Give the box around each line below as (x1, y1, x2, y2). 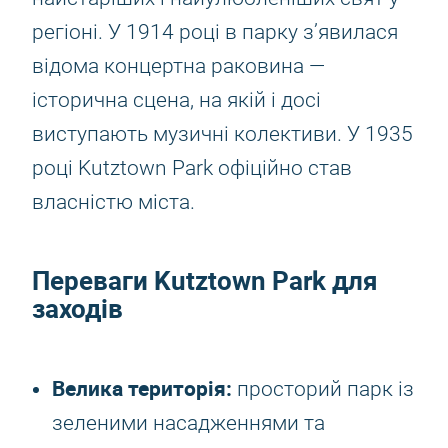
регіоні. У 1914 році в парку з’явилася (32, 20, 398, 44)
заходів (32, 291, 123, 326)
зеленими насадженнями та (52, 411, 325, 435)
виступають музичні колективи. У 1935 (32, 122, 413, 146)
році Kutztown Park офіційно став (32, 156, 352, 180)
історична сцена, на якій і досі (32, 88, 321, 112)
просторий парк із (232, 377, 414, 401)
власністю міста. (32, 190, 195, 214)
